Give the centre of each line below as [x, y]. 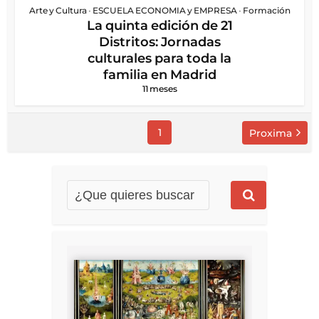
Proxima [270, 134]
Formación [266, 11]
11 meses [159, 89]
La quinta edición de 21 [159, 26]
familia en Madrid [159, 75]
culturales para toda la [159, 59]
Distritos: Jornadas [159, 42]
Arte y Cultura [58, 11]
